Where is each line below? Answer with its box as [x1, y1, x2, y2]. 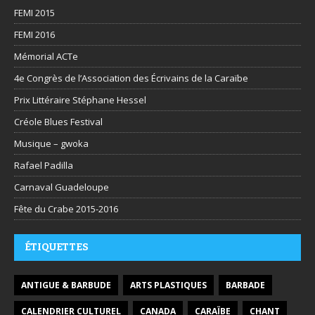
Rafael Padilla [14, 158, 73, 172]
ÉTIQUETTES [25, 240, 89, 253]
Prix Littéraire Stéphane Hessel [14, 93, 146, 106]
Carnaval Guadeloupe [14, 180, 109, 193]
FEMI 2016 [14, 27, 55, 41]
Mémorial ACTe [14, 49, 78, 63]
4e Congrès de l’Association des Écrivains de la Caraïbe [14, 71, 248, 84]
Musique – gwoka [14, 136, 89, 150]
